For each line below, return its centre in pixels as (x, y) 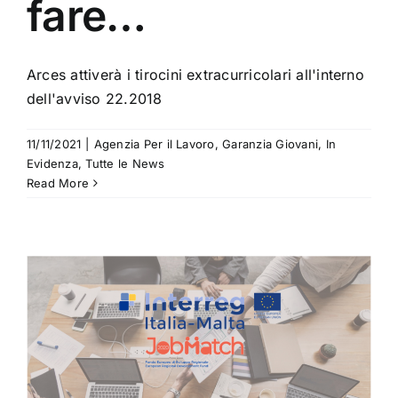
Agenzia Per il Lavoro (154, 144)
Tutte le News (125, 164)
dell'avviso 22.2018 (95, 99)
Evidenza (52, 164)
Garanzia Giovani (271, 144)
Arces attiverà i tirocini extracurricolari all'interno (195, 75)
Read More (58, 183)
